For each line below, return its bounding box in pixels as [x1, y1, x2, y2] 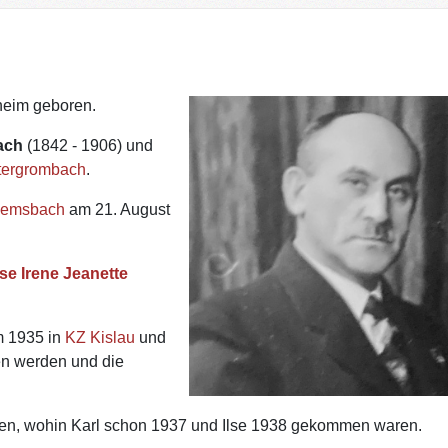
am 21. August [65, 200, 171, 218]
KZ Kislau [65, 328, 136, 346]
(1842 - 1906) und [23, 136, 154, 154]
